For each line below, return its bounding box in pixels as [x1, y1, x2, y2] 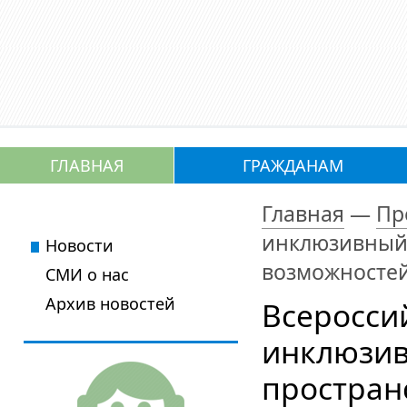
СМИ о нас [45, 263, 129, 285]
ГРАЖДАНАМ [242, 154, 343, 176]
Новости [45, 234, 114, 256]
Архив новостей [45, 293, 175, 314]
